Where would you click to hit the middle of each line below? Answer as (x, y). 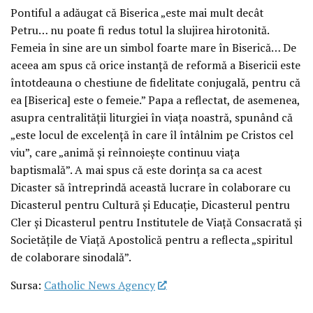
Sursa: (27, 285)
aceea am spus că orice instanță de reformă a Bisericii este (155, 65)
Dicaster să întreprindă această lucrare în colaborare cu (151, 187)
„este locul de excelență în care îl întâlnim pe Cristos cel (152, 134)
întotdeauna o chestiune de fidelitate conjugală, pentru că (155, 82)
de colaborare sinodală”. (71, 257)
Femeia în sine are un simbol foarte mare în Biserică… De (153, 47)
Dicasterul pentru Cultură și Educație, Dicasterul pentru (150, 204)
